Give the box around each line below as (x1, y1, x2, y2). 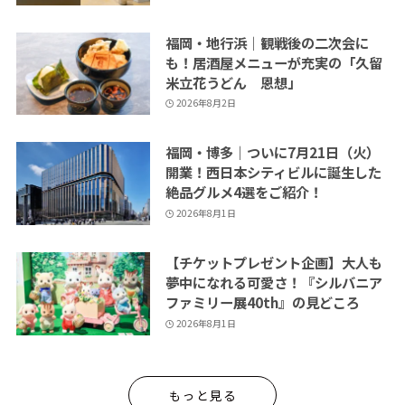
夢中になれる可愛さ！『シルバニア (165, 272, 382, 293)
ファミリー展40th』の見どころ (165, 292, 360, 313)
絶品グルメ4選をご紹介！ (165, 182, 323, 202)
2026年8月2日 (176, 96, 237, 110)
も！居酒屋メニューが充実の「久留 (165, 52, 382, 72)
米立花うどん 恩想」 (165, 71, 301, 92)
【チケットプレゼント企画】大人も (165, 252, 382, 273)
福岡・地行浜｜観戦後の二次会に (165, 32, 369, 52)
